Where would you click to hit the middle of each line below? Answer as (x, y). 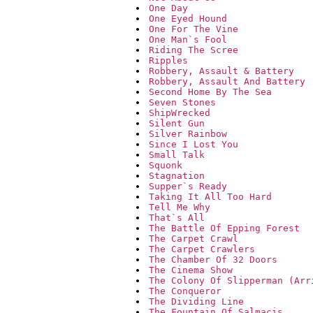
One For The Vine (194, 29)
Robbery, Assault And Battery (227, 82)
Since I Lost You (194, 145)
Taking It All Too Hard (210, 197)
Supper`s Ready (188, 187)
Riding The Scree (194, 50)
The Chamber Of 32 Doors (213, 260)
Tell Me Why (180, 208)
